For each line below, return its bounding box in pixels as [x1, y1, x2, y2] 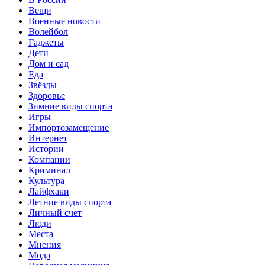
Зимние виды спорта [28, 101, 112, 111]
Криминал [28, 164, 70, 175]
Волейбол [28, 26, 68, 37]
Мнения [28, 239, 61, 250]
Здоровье [28, 90, 65, 101]
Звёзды [28, 79, 57, 90]
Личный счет [28, 207, 82, 218]
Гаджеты [28, 37, 64, 47]
